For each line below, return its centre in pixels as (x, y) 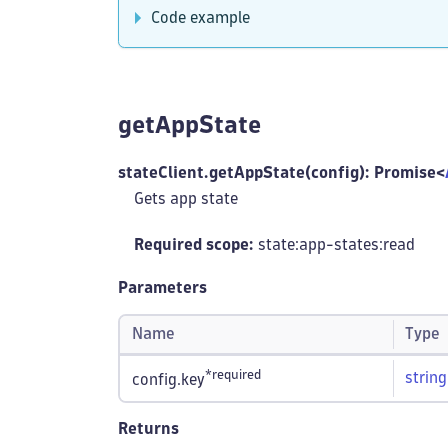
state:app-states (316, 244)
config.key (168, 380)
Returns (148, 428)
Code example (200, 17)
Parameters (162, 287)
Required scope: (194, 244)
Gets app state (186, 198)
